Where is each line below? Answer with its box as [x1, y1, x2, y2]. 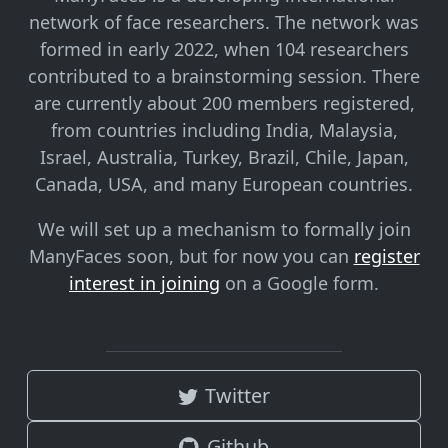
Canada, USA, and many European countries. [35, 172, 413, 197]
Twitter [205, 382, 271, 410]
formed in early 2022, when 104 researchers [39, 37, 409, 62]
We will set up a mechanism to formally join [37, 217, 411, 242]
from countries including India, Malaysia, [50, 118, 398, 143]
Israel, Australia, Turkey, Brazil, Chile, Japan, [39, 145, 409, 170]
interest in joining [69, 271, 220, 296]
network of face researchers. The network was [29, 10, 419, 35]
